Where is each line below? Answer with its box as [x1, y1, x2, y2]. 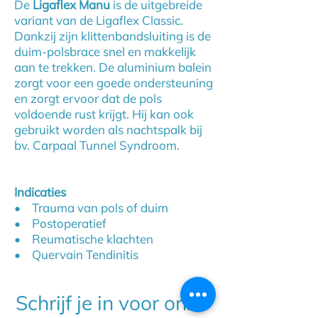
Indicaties [14, 185, 66, 199]
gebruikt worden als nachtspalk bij [14, 122, 202, 137]
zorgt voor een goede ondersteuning [14, 75, 213, 90]
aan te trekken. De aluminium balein [14, 60, 212, 75]
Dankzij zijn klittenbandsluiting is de [14, 28, 211, 43]
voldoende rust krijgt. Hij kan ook [14, 106, 194, 121]
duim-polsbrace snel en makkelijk [14, 44, 196, 59]
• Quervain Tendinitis [14, 247, 138, 262]
